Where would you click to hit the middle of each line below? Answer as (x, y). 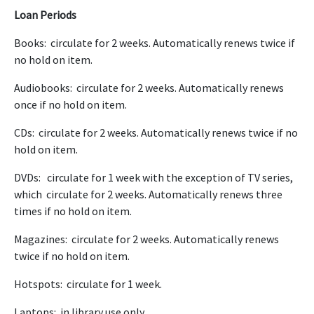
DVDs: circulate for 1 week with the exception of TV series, (153, 177)
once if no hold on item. (70, 104)
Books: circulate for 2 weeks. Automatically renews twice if (155, 43)
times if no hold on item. (73, 211)
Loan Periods (45, 15)
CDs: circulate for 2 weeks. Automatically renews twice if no (156, 132)
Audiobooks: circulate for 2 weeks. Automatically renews (149, 88)
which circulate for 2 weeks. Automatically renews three (148, 194)
